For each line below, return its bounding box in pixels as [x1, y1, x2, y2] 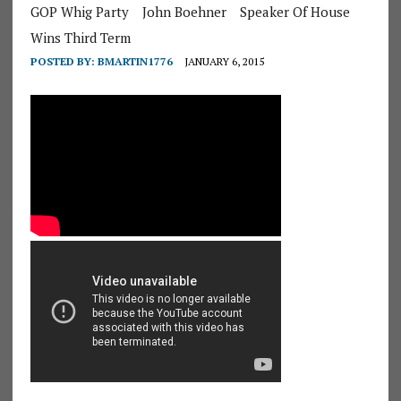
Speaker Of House [239, 2, 350, 21]
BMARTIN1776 [97, 54, 173, 68]
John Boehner [141, 2, 226, 21]
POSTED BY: [30, 54, 98, 68]
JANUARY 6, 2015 [183, 54, 264, 68]
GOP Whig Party [30, 2, 129, 21]
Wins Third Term [30, 28, 131, 47]
